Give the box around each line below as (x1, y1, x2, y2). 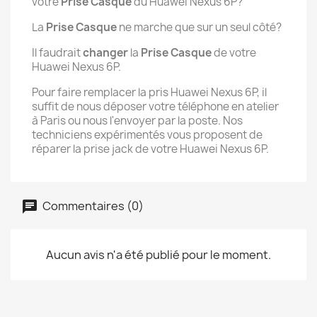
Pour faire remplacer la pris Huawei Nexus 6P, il (32, 85, 267, 100)
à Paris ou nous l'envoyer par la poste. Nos (32, 113, 243, 128)
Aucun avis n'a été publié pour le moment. (46, 247, 271, 263)
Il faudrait (32, 45, 83, 60)
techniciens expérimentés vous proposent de (32, 127, 263, 142)
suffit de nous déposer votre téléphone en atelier (32, 99, 279, 114)
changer (83, 45, 128, 60)
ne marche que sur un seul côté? (117, 20, 282, 35)
